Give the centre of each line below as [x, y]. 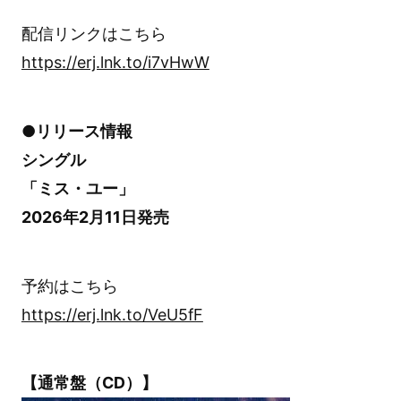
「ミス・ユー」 [77, 188]
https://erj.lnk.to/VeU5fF [112, 314]
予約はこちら [69, 286]
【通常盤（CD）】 [89, 383]
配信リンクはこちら [94, 33]
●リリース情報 [77, 131]
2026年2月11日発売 [95, 217]
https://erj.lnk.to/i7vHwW [115, 62]
